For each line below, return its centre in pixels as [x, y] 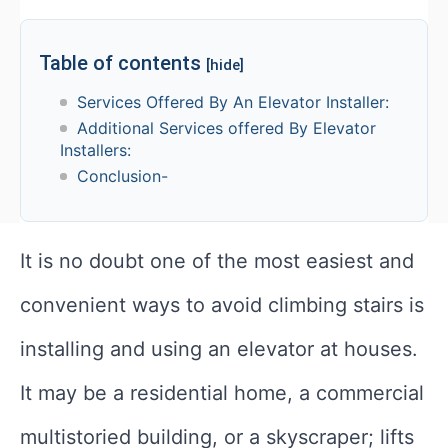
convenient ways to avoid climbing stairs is [222, 304]
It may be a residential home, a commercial [222, 392]
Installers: [98, 149]
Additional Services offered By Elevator [226, 127]
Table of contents [122, 62]
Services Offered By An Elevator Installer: [232, 101]
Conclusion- [122, 175]
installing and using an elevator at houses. [219, 348]
